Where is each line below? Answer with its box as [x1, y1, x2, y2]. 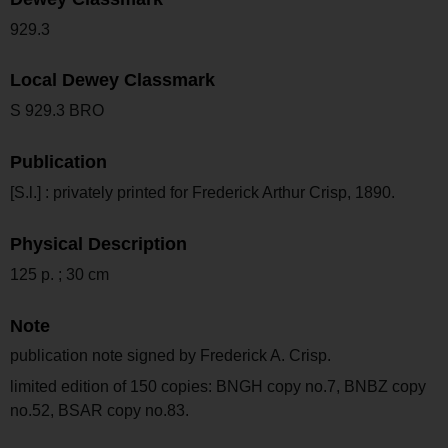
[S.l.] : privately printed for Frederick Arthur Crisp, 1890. [10, 183, 395, 201]
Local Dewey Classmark [10, 70, 215, 91]
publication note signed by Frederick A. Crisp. [10, 347, 331, 365]
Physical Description [10, 233, 187, 254]
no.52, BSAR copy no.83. [10, 402, 189, 420]
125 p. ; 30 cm [10, 265, 109, 283]
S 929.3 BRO [10, 102, 104, 120]
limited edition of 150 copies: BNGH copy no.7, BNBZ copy [10, 378, 426, 396]
